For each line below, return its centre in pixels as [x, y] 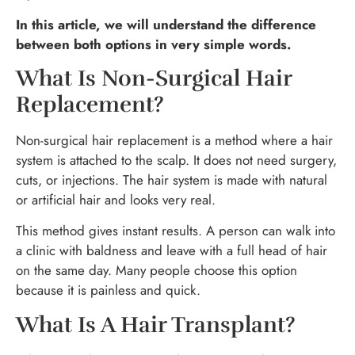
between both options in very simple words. [153, 44]
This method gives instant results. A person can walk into [176, 231]
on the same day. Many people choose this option [157, 271]
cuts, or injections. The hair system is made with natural [172, 179]
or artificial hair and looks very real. [116, 199]
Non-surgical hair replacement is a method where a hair [174, 140]
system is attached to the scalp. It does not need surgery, [176, 160]
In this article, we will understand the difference [166, 24]
